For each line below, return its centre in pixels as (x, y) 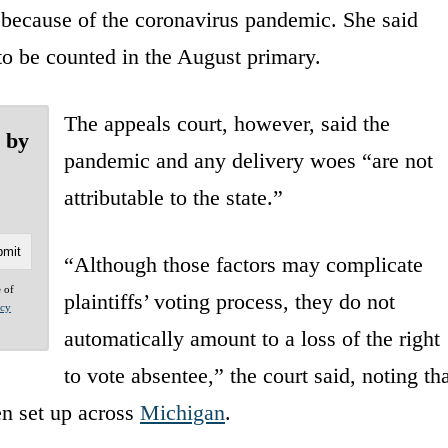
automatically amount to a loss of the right (251, 338)
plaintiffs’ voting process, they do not (229, 301)
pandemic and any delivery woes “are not (248, 160)
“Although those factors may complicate (243, 264)
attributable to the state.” (173, 197)
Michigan (182, 412)
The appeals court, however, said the (226, 123)
